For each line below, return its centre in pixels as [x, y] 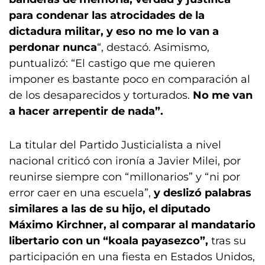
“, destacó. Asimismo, [153, 47]
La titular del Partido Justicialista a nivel [115, 145]
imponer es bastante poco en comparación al [130, 79]
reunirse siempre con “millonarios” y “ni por [125, 177]
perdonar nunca [53, 47]
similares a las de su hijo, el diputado [110, 209]
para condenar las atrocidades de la [107, 15]
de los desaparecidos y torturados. [101, 95]
